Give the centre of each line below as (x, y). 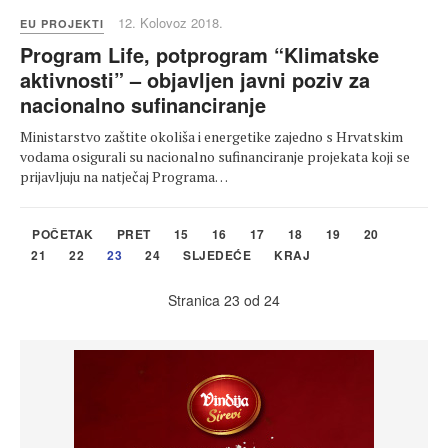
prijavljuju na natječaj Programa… (124, 177)
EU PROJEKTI (62, 24)
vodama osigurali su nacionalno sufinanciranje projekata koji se (215, 157)
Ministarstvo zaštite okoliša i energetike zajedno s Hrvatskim (211, 137)
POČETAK (63, 234)
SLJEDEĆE (217, 255)
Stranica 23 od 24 (224, 300)
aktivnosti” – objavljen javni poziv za (195, 80)
